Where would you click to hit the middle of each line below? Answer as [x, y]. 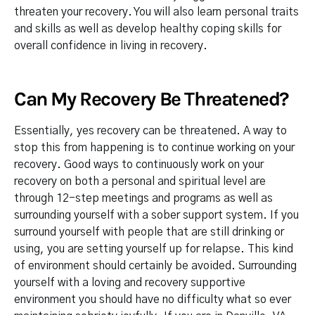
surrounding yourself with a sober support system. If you [156, 215]
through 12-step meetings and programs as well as [143, 198]
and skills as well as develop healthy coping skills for [148, 29]
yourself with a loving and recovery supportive [130, 283]
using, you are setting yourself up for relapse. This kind [154, 249]
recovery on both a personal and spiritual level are [140, 181]
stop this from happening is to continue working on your [154, 148]
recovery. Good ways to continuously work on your [139, 165]
